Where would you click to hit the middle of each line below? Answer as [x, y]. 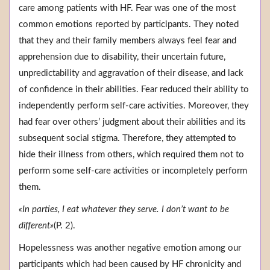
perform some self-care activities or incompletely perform [133, 171]
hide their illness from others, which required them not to [131, 155]
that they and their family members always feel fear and [127, 41]
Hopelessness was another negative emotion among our [130, 248]
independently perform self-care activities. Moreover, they [134, 106]
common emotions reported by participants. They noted [129, 25]
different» [36, 226]
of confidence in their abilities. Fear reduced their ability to [134, 90]
